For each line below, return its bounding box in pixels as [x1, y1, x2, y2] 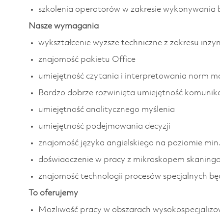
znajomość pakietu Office [38, 55, 136, 64]
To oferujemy [28, 189, 78, 197]
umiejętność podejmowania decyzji [38, 122, 170, 131]
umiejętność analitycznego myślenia [38, 105, 175, 114]
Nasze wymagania [28, 22, 99, 30]
